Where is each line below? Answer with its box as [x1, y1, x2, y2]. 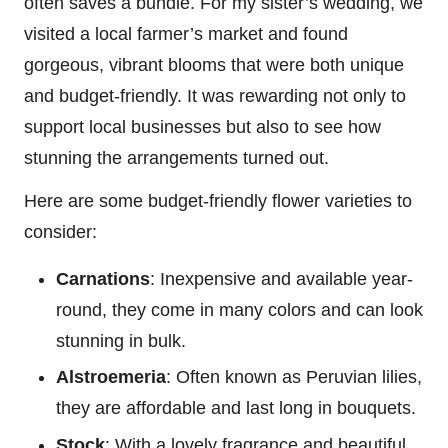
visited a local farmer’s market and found [24, 24, 348, 45]
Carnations [56, 269, 150, 290]
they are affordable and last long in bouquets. [56, 398, 416, 419]
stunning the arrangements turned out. [24, 148, 329, 169]
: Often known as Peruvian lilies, [166, 367, 422, 388]
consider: [24, 222, 97, 243]
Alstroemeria [56, 367, 166, 388]
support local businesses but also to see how [24, 117, 381, 138]
